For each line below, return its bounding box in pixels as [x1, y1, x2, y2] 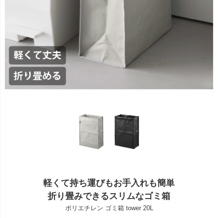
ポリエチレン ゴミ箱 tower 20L [65, 204, 153, 212]
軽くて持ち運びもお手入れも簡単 [43, 178, 175, 188]
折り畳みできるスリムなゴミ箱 [48, 191, 170, 201]
